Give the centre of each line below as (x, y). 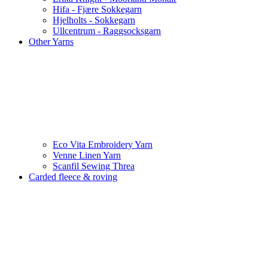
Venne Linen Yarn (87, 156)
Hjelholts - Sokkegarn (94, 20)
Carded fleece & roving (73, 177)
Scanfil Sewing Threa (94, 166)
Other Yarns (51, 42)
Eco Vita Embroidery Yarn (103, 145)
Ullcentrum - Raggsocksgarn (107, 31)
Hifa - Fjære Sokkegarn (97, 10)
